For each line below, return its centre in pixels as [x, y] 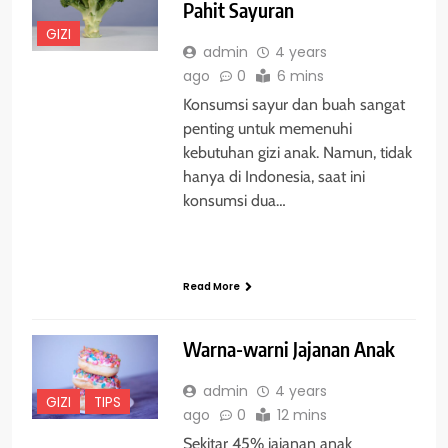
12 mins [301, 414]
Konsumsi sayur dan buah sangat [293, 104]
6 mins [300, 75]
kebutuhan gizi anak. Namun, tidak [297, 152]
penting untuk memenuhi [267, 128]
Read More [211, 286]
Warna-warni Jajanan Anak [288, 348]
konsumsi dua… [234, 200]
